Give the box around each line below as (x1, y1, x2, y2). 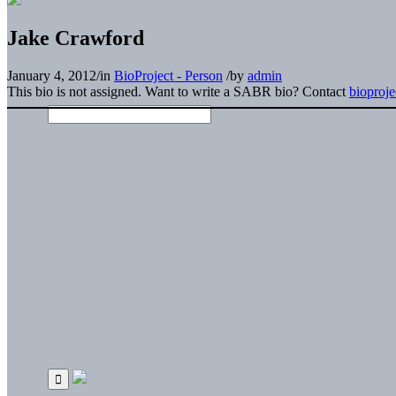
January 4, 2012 (7, 67, 96, 83)
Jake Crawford (7, 26, 144, 49)
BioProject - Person (114, 67, 223, 83)
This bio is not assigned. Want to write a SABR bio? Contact (7, 83, 349, 99)
